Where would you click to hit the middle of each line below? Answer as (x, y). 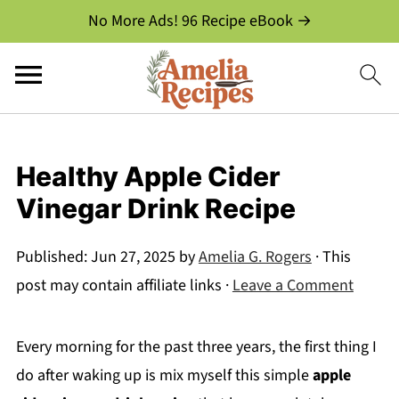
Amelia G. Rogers (255, 257)
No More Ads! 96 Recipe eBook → (199, 21)
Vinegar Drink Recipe (155, 208)
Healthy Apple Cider (148, 176)
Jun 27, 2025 (133, 257)
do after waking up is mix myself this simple (164, 375)
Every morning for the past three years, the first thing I (196, 347)
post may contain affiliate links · (124, 285)
